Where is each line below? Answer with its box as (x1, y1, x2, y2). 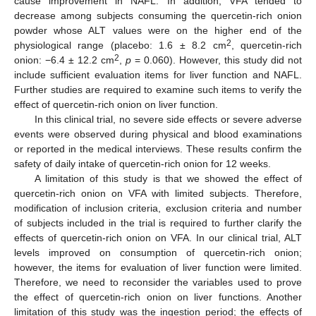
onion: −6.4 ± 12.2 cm (14, 54, 114, 66)
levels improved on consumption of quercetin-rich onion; (14, 247, 302, 259)
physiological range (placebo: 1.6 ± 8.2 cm (14, 39, 226, 51)
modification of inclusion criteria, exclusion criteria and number (14, 202, 302, 214)
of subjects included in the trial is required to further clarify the (14, 217, 302, 229)
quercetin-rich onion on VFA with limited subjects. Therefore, (14, 188, 302, 200)
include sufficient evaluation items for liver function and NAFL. (14, 69, 302, 81)
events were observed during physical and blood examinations (14, 128, 302, 140)
